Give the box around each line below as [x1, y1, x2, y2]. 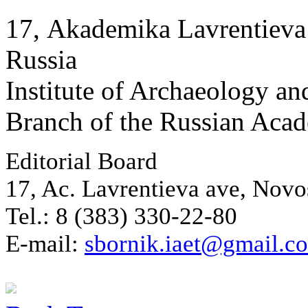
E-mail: [5, 230, 85, 257]
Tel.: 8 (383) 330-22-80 [5, 203, 237, 230]
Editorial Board [5, 148, 157, 175]
